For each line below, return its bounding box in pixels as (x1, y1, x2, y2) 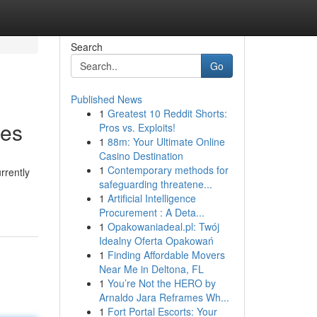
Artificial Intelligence (107, 191, 196, 205)
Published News (70, 92, 142, 106)
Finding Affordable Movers (107, 248, 225, 262)
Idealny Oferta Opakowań (98, 234, 214, 248)
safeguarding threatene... (98, 177, 212, 191)
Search (70, 40, 103, 54)
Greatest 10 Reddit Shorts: (107, 106, 227, 120)
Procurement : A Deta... (98, 205, 204, 219)
